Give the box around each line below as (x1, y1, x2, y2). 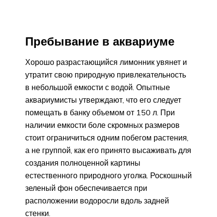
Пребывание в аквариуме (25, 33, 174, 48)
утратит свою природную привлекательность (25, 70, 186, 80)
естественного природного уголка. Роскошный (25, 170, 192, 181)
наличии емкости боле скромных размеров (25, 120, 180, 130)
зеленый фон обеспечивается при (25, 183, 147, 193)
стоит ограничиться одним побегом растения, (25, 133, 188, 143)
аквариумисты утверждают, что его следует (25, 95, 181, 105)
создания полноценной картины (25, 158, 140, 168)
